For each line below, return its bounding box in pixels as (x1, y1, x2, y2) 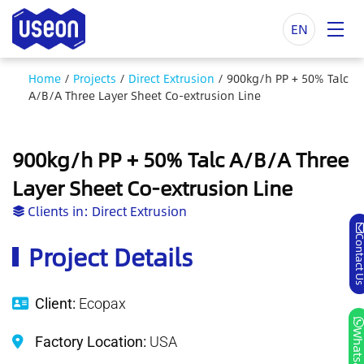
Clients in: (28, 201, 89, 222)
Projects (73, 69, 116, 88)
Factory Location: (34, 333, 146, 351)
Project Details (28, 237, 193, 276)
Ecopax (78, 295, 126, 313)
